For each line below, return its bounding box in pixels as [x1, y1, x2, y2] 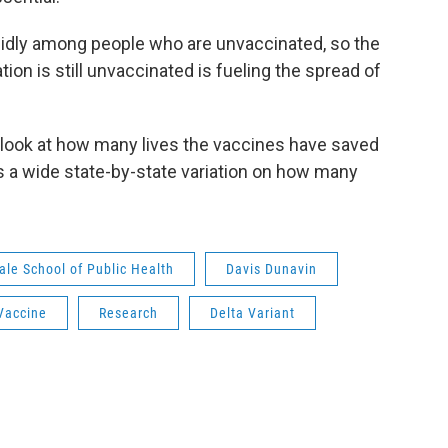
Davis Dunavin [226, 261, 317, 278]
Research [99, 305, 158, 322]
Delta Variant [210, 305, 295, 322]
